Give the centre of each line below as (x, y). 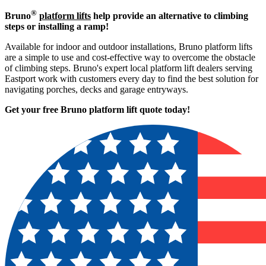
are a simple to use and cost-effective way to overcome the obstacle (130, 57)
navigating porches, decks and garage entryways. (96, 89)
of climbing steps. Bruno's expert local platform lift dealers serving (129, 68)
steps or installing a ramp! (57, 26)
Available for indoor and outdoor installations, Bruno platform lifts (129, 47)
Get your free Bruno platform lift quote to (88, 110)
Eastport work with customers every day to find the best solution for (132, 79)
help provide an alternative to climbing (170, 16)
